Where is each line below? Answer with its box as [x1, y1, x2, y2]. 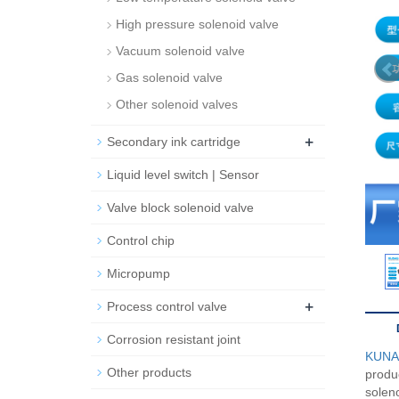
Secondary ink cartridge [107, 134, 240, 149]
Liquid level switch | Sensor [107, 167, 259, 182]
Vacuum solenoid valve [116, 44, 245, 58]
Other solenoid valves [116, 97, 238, 111]
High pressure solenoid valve [116, 17, 279, 31]
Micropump [107, 266, 170, 281]
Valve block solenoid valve [107, 200, 254, 215]
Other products [107, 365, 191, 379]
